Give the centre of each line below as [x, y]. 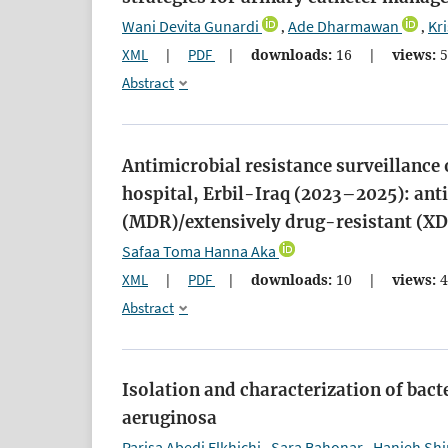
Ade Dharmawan [343, 26]
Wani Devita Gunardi [190, 26]
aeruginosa [169, 418]
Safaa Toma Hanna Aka [199, 250]
